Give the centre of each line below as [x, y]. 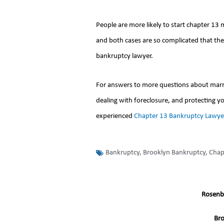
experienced [115, 116]
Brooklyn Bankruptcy [174, 152]
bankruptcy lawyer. [124, 56]
